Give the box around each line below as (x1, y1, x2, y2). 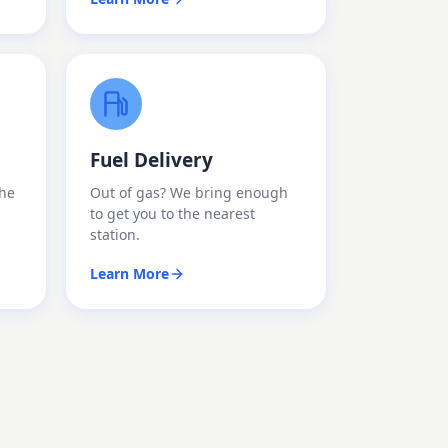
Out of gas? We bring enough (90, 183, 288, 202)
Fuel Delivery (90, 147, 213, 173)
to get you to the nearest (90, 204, 255, 223)
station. (90, 225, 140, 244)
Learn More (90, 264, 169, 283)
